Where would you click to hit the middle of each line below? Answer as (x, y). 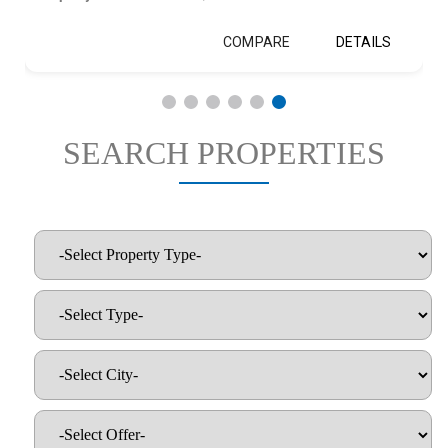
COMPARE (256, 42)
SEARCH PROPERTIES (224, 153)
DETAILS (363, 42)
